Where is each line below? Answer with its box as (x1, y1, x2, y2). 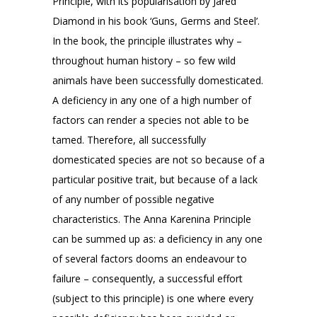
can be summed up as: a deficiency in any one (52, 232, 263, 246)
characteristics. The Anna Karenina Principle (52, 212, 251, 226)
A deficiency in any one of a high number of (52, 93, 251, 107)
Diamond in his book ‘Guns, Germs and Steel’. (52, 14, 260, 28)
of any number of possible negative (52, 192, 214, 206)
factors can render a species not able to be (52, 113, 249, 127)
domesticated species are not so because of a (52, 153, 265, 166)
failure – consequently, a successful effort (52, 272, 243, 285)
